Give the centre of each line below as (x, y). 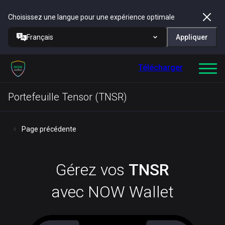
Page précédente (49, 129)
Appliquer (192, 37)
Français (40, 37)
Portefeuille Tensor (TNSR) (68, 97)
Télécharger (160, 68)
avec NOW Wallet (113, 192)
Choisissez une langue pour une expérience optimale (91, 17)
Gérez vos (92, 170)
